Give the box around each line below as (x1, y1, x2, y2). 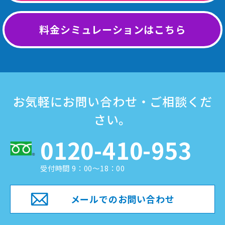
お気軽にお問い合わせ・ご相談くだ (13, 92, 212, 110)
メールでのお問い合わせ (70, 192, 175, 205)
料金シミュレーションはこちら (39, 22, 186, 37)
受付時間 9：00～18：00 (40, 163, 126, 173)
